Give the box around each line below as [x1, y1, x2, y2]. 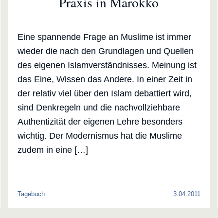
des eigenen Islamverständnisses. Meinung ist [17, 60, 197, 71]
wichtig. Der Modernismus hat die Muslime [17, 131, 182, 141]
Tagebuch [17, 191, 45, 198]
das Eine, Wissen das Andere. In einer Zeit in [17, 74, 192, 85]
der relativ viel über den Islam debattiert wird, [17, 89, 192, 99]
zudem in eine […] [17, 145, 88, 155]
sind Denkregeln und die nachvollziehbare [17, 103, 180, 113]
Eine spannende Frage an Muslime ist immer [17, 32, 191, 42]
